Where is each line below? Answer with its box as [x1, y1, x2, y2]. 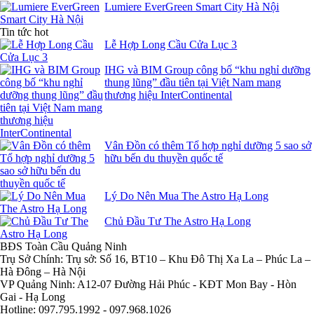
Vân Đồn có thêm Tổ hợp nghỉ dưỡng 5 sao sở [104, 139, 312, 151]
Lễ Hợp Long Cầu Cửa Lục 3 [104, 39, 238, 50]
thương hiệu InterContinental [104, 89, 233, 101]
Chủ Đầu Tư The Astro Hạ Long [104, 215, 252, 227]
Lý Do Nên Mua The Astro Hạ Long [104, 190, 269, 202]
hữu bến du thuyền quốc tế [104, 152, 224, 164]
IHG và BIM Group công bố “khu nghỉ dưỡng [104, 64, 311, 76]
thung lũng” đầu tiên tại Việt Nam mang [104, 76, 282, 88]
